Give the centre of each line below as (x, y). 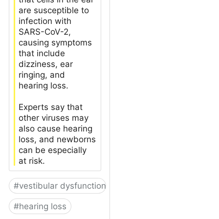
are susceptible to (54, 10)
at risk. (32, 161)
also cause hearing (55, 128)
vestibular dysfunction (63, 186)
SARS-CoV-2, (45, 32)
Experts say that (51, 107)
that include (42, 53)
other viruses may (54, 118)
